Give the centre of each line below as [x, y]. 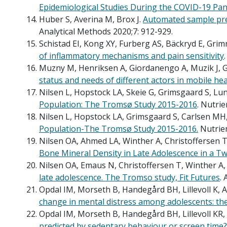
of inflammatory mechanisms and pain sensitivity [131, 55]
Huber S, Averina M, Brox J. [90, 19]
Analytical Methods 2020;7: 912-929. [106, 31]
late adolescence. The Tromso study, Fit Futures [129, 177]
